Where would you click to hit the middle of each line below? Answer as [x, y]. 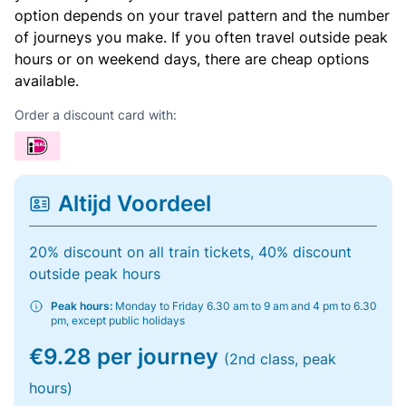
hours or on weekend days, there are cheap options [192, 59]
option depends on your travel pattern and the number [202, 15]
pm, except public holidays [118, 320]
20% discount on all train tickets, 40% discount [190, 252]
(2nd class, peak [280, 359]
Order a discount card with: [96, 115]
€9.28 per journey [126, 357]
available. [47, 81]
